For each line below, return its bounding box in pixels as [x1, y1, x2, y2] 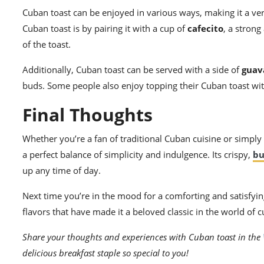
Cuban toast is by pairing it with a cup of [22, 22, 187, 35]
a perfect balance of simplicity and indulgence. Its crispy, [22, 148, 253, 161]
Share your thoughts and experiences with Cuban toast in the [22, 231, 263, 243]
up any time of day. [22, 164, 101, 177]
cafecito [187, 22, 223, 35]
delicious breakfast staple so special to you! [22, 247, 189, 259]
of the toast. [22, 38, 71, 51]
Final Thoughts [22, 103, 153, 127]
